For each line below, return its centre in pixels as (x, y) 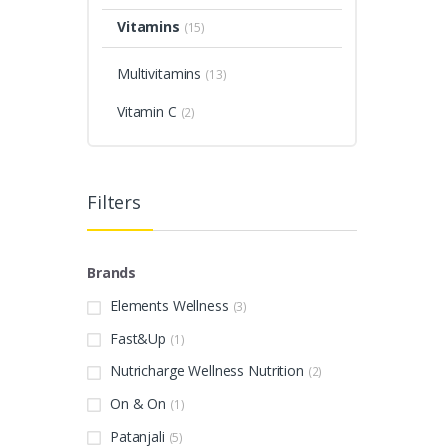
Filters (114, 202)
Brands (112, 273)
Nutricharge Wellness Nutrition (207, 371)
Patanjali (137, 436)
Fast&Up (138, 338)
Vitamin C (146, 112)
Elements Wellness (169, 306)
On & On (138, 404)
